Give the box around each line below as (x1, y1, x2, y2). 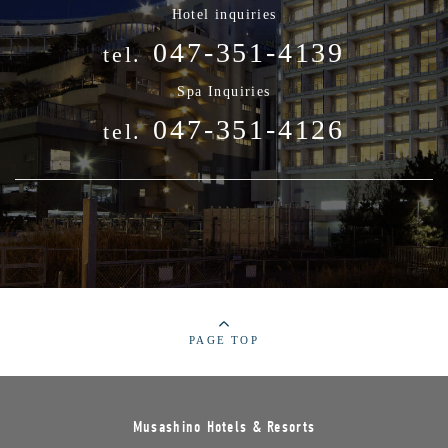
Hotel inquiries (171, 7, 277, 23)
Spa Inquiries (177, 84, 271, 100)
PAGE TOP (189, 334, 259, 347)
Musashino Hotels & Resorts (132, 418, 316, 437)
